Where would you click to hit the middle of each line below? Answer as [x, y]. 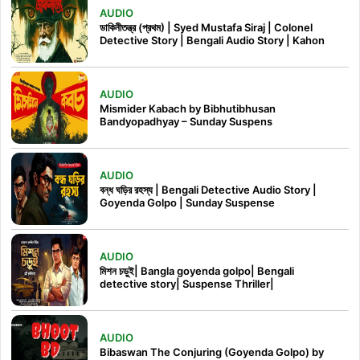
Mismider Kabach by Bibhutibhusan [188, 108]
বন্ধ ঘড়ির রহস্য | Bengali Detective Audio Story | [208, 189]
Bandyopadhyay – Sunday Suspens [186, 121]
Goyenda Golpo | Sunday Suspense [187, 202]
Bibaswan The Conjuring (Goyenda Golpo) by [212, 352]
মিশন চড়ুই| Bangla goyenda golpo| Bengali [197, 270]
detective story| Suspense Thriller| [187, 283]
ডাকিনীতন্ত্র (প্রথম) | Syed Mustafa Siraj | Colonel [206, 27]
